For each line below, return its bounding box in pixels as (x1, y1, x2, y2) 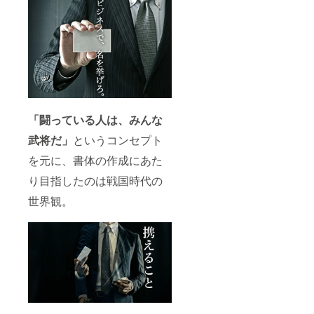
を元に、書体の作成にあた (28, 152, 163, 169)
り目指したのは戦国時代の (28, 172, 163, 189)
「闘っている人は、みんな (28, 111, 163, 128)
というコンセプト (73, 132, 163, 149)
